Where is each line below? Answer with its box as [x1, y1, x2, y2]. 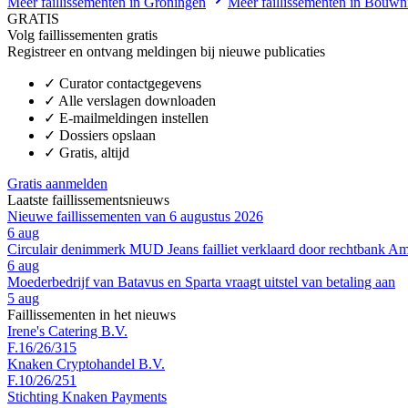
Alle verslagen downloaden [58, 92, 216, 108]
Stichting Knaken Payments [7, 388, 167, 404]
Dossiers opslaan [59, 127, 156, 143]
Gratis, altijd [59, 144, 129, 160]
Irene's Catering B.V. [7, 322, 127, 339]
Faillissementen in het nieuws [7, 306, 176, 322]
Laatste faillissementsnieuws [7, 191, 169, 208]
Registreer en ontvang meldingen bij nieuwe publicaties [7, 43, 325, 59]
